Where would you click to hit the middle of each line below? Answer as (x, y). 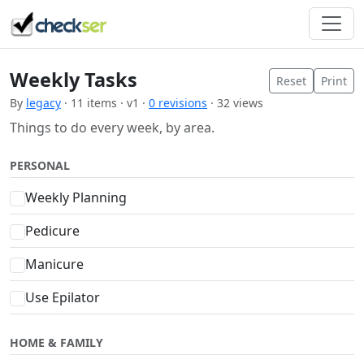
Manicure (55, 264)
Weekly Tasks (74, 79)
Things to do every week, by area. (112, 127)
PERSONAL (40, 165)
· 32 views (235, 102)
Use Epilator (63, 297)
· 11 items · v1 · (105, 102)
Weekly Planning (76, 197)
